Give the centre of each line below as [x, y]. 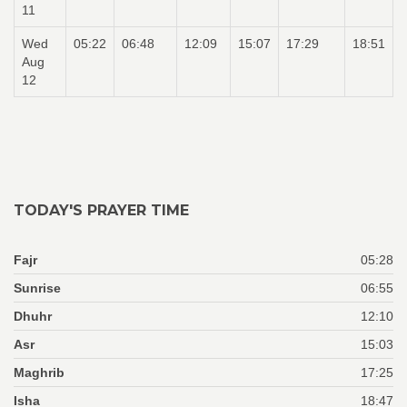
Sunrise [37, 288]
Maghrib [39, 372]
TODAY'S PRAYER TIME [101, 210]
